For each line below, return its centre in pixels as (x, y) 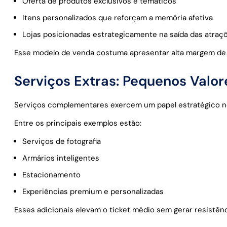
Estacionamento (51, 175)
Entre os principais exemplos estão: (78, 123)
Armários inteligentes (61, 158)
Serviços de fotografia (62, 142)
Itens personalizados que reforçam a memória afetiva (118, 18)
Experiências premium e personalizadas (93, 192)
